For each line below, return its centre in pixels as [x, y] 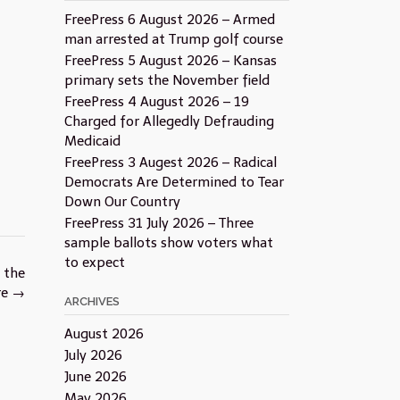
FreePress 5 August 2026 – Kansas [170, 61]
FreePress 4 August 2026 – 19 [156, 102]
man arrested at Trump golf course [173, 39]
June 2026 [95, 377]
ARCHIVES [92, 301]
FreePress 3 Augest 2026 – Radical [170, 162]
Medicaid [92, 141]
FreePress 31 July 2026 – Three [158, 223]
